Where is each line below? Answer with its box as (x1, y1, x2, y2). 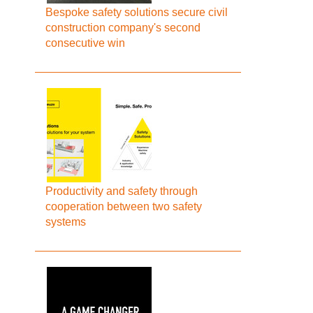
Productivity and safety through (45, 185, 198, 197)
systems (45, 216, 87, 228)
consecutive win (45, 37, 126, 49)
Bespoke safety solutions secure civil (45, 6, 228, 18)
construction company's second (45, 22, 201, 34)
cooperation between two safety (45, 201, 203, 212)
